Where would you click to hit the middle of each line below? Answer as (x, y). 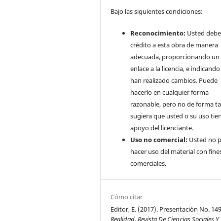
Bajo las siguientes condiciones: (158, 11)
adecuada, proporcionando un (175, 56)
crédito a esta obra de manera (174, 45)
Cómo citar (127, 197)
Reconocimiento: (158, 33)
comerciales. (148, 163)
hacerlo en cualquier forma (170, 92)
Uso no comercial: (159, 139)
